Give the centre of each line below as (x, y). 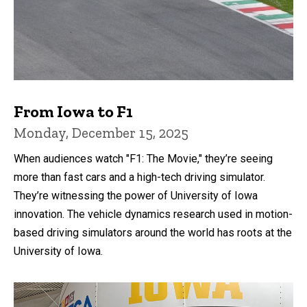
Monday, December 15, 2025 (101, 133)
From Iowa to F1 (73, 112)
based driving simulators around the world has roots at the (153, 233)
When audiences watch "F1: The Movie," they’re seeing (143, 159)
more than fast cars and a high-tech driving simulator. (139, 177)
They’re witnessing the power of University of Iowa (136, 196)
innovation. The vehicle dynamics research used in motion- (153, 214)
